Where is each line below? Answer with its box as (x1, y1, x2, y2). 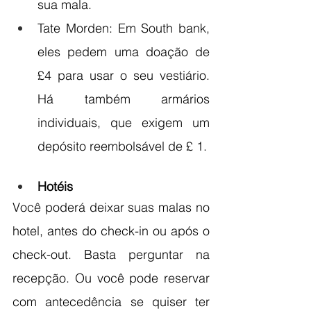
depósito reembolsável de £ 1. (37, 137, 207, 154)
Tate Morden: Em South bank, (37, 19, 210, 36)
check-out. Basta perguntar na (12, 246, 210, 262)
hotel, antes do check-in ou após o (12, 222, 210, 239)
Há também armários (37, 90, 210, 107)
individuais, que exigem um (37, 114, 210, 131)
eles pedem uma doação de (37, 43, 210, 60)
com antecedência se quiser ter (12, 293, 210, 310)
